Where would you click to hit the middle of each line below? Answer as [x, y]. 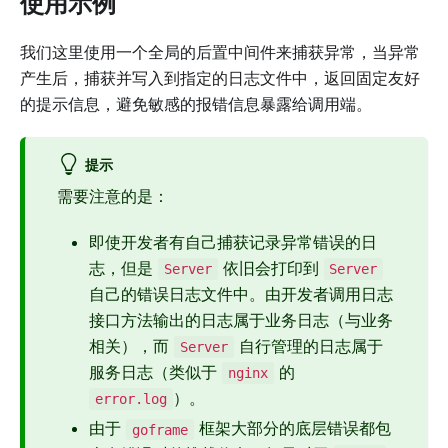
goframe [159, 429]
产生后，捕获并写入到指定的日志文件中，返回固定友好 [220, 77]
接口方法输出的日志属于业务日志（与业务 [241, 319]
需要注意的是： [113, 195]
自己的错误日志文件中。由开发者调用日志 [241, 293]
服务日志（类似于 [155, 372]
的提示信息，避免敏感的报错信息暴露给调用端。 [196, 103]
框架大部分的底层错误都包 [292, 428]
